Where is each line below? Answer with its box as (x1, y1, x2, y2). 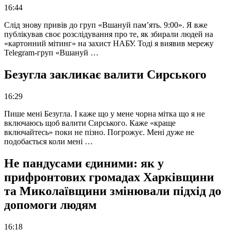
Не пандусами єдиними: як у (4, 156, 164, 170)
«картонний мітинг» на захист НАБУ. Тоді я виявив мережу (4, 39, 214, 48)
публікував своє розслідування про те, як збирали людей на (4, 30, 213, 39)
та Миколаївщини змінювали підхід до (4, 184, 221, 198)
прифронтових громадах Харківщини (4, 170, 214, 184)
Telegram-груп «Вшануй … (4, 48, 99, 57)
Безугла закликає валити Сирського (4, 68, 206, 82)
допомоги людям (4, 198, 97, 212)
